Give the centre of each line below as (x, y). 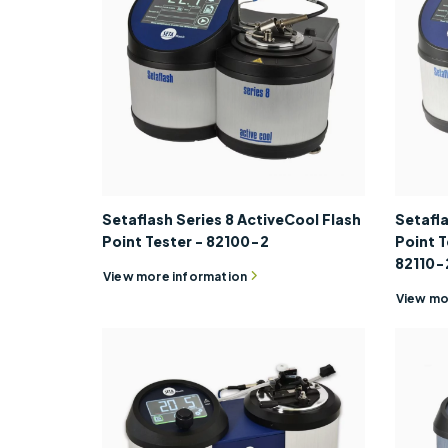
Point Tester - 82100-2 (185, 241)
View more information (175, 276)
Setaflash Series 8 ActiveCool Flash (231, 219)
